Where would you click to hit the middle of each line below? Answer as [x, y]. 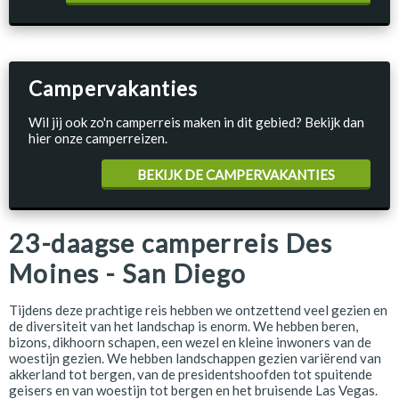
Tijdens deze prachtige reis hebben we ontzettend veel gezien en [198, 310]
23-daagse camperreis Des [171, 243]
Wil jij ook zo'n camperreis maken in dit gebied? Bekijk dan [196, 122]
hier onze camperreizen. [98, 138]
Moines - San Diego [128, 273]
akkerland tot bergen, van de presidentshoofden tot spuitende [191, 374]
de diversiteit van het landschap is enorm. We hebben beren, [183, 326]
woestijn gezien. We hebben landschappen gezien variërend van [195, 358]
